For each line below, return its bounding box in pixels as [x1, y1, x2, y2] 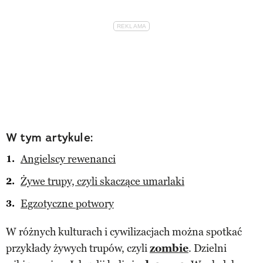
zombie [150, 241, 188, 255]
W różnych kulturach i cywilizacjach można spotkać [6, 225, 242, 238]
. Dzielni [188, 241, 227, 255]
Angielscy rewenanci [21, 152, 116, 166]
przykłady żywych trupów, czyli [6, 241, 150, 255]
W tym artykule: [6, 129, 93, 145]
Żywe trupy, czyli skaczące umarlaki [21, 174, 184, 188]
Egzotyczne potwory [21, 197, 114, 210]
